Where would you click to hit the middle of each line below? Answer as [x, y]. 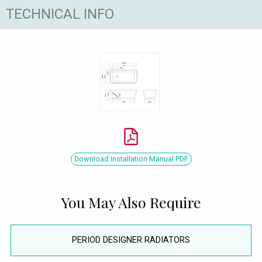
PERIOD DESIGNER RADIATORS [131, 240]
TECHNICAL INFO [60, 14]
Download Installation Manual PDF [131, 159]
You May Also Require [131, 202]
